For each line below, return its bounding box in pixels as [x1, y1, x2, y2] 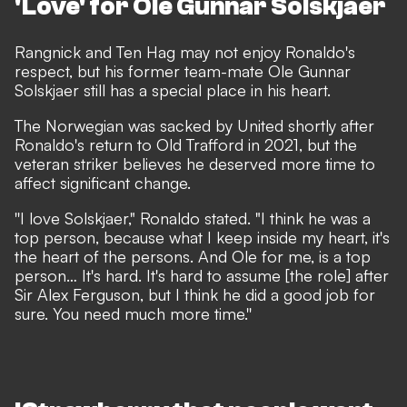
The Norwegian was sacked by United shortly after [15, 115, 374, 136]
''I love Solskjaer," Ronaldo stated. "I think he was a [15, 208, 371, 229]
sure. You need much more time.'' [15, 303, 252, 324]
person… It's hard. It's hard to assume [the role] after [15, 265, 389, 286]
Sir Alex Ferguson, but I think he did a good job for [15, 284, 375, 305]
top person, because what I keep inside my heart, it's [15, 227, 390, 248]
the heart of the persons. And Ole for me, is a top [15, 246, 371, 267]
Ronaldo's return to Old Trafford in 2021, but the [15, 134, 357, 155]
